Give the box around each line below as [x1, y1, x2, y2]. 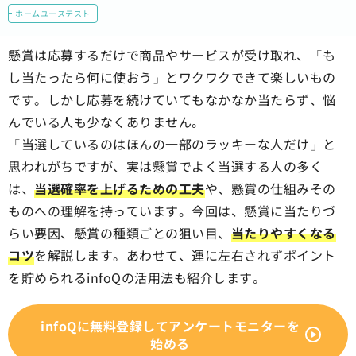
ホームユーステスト [15, 7, 91, 19]
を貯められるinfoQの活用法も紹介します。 [8, 268, 265, 287]
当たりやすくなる [230, 223, 336, 242]
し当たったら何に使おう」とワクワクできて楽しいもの [8, 68, 336, 87]
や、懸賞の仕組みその [204, 179, 336, 198]
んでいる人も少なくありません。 [8, 112, 205, 131]
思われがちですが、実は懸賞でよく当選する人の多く [8, 157, 323, 176]
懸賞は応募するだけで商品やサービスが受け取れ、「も [8, 45, 336, 64]
